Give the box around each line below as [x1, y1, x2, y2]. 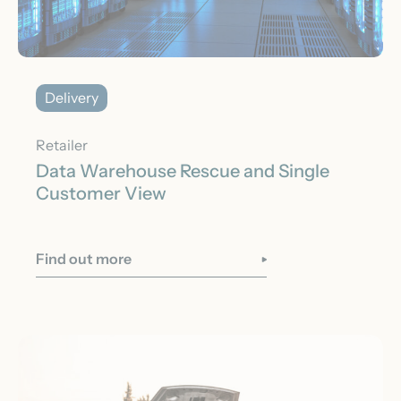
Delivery [45, 89, 98, 107]
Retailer [36, 136, 88, 155]
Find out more [36, 250, 132, 269]
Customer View [36, 183, 166, 205]
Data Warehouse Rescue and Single [36, 160, 329, 183]
